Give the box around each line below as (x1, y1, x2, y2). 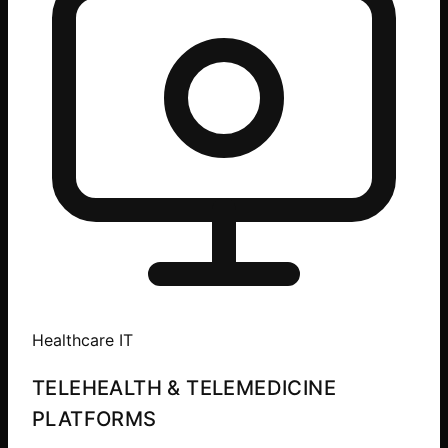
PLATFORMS (32, 406, 157, 432)
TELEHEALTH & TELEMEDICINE (32, 375, 337, 401)
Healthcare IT (32, 329, 133, 350)
